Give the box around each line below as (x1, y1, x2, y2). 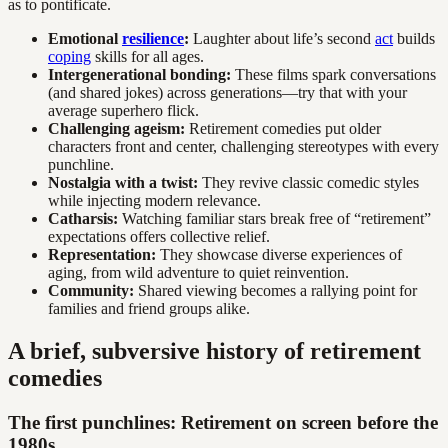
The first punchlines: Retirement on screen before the (8, 411, 438, 433)
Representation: (48, 246, 156, 264)
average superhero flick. (48, 102, 199, 120)
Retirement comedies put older (185, 120, 381, 138)
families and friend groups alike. (48, 300, 250, 318)
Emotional (48, 30, 122, 48)
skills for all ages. (91, 48, 204, 66)
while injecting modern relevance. (48, 192, 261, 210)
